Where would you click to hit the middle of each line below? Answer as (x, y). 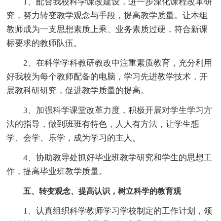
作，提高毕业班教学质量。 (57, 171)
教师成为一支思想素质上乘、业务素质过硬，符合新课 (107, 29)
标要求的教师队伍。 (44, 43)
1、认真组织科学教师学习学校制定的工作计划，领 (110, 211)
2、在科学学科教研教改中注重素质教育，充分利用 (110, 63)
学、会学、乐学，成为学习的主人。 (74, 138)
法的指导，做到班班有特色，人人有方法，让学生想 (103, 124)
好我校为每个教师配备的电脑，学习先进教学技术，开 (107, 76)
